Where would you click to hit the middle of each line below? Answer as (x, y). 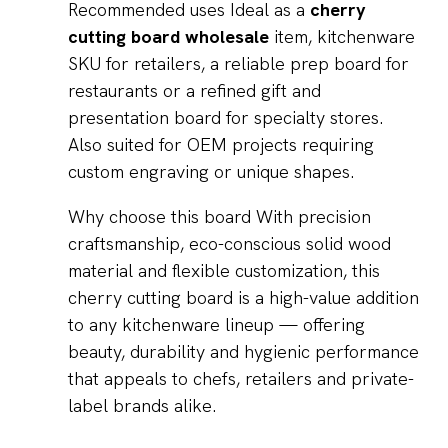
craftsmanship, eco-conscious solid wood (229, 244)
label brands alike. (142, 406)
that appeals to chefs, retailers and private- (241, 379)
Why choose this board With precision (219, 217)
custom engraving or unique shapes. (211, 172)
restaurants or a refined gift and (194, 91)
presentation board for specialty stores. (225, 118)
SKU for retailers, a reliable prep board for (238, 64)
